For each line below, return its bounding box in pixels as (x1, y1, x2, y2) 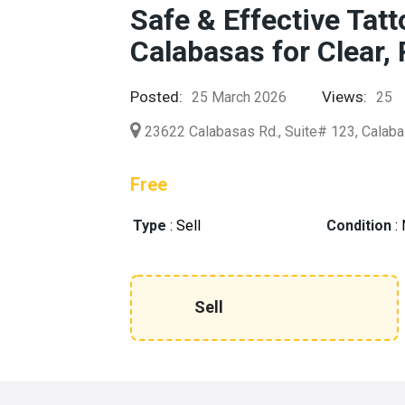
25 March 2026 (192, 89, 287, 106)
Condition (326, 217, 392, 234)
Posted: (130, 88, 184, 106)
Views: (322, 88, 368, 106)
